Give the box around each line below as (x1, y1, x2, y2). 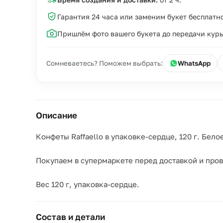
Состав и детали (36, 212, 105, 222)
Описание (36, 110, 77, 120)
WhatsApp (178, 59, 211, 67)
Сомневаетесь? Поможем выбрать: (46, 59, 163, 67)
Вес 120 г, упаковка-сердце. (36, 180, 139, 189)
